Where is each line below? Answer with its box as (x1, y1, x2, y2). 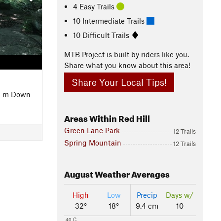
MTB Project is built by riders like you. (64, 50, 189, 59)
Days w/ (166, 190, 193, 200)
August (64, 166, 93, 180)
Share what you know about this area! (64, 61, 190, 70)
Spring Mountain (64, 138, 121, 147)
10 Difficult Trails (73, 30, 132, 39)
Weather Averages (93, 166, 170, 180)
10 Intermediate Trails (73, 16, 147, 25)
